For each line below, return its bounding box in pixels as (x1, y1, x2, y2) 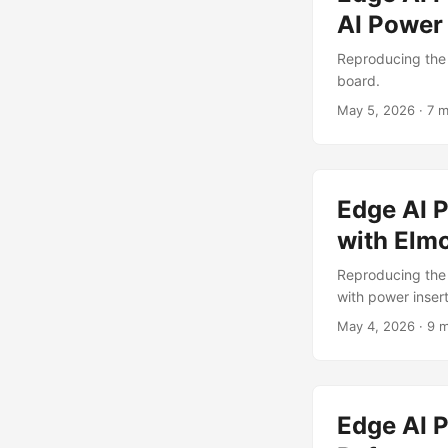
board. (337, 72, 380, 89)
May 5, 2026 (337, 102, 415, 118)
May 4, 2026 (337, 318, 415, 334)
